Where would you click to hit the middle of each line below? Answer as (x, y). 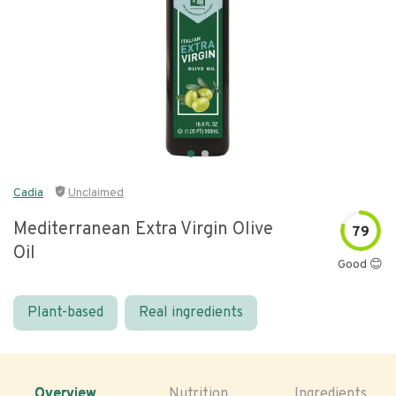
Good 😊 (360, 265)
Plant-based (65, 313)
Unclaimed (96, 193)
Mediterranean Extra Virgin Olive (143, 230)
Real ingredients (191, 313)
